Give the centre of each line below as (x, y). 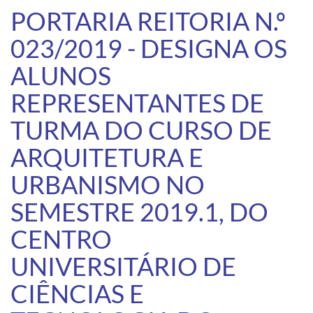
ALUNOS (61, 75)
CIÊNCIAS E (77, 293)
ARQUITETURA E (107, 157)
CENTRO (61, 239)
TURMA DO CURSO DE (141, 130)
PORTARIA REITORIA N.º (148, 21)
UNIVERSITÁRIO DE (123, 266)
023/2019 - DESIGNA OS (149, 48)
